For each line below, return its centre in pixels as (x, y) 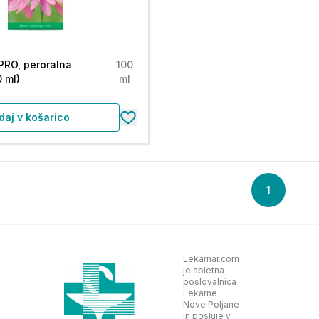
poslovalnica (209, 282)
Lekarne (200, 293)
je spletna (203, 270)
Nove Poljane (211, 304)
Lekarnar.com (211, 259)
